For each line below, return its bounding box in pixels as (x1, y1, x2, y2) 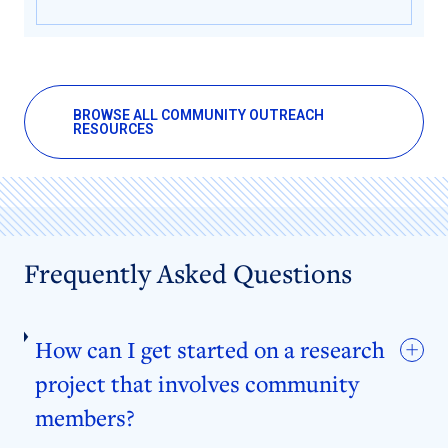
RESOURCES (73, 120, 154, 137)
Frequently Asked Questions (24, 254, 352, 291)
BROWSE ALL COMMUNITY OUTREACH (73, 106, 324, 123)
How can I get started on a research (35, 333, 386, 364)
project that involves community (35, 367, 360, 398)
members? (35, 401, 136, 432)
